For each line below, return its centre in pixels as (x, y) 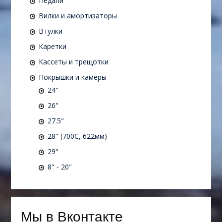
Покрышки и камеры (72, 77)
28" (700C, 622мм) (77, 136)
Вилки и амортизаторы (78, 16)
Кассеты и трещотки (73, 62)
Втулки (50, 31)
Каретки (52, 47)
